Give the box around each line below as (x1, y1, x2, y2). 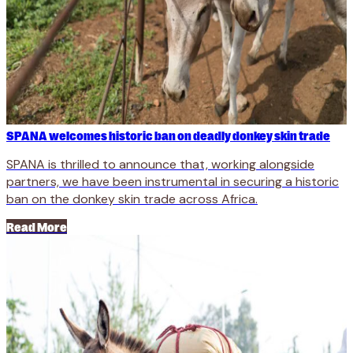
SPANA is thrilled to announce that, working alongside (6, 156, 314, 173)
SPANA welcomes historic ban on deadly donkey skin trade (6, 128, 330, 143)
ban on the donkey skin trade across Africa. (6, 191, 258, 208)
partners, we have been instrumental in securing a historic (6, 173, 339, 191)
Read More (6, 219, 67, 235)
